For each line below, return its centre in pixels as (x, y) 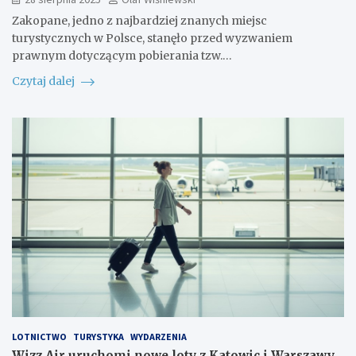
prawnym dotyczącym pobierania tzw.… (122, 56)
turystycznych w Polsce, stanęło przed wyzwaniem (152, 39)
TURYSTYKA (99, 336)
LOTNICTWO (39, 336)
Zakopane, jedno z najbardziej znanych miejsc (139, 21)
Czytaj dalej (44, 81)
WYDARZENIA (159, 336)
